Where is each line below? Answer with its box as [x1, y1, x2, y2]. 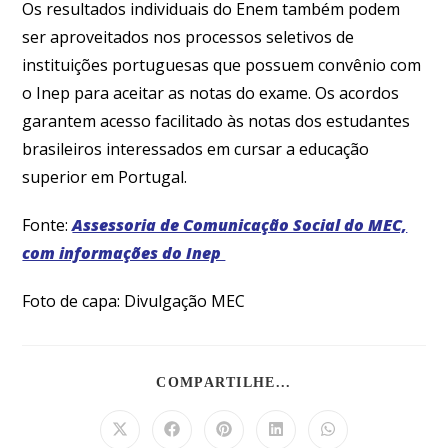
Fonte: [22, 214, 73, 236]
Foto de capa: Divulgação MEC [22, 290, 246, 312]
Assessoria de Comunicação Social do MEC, [72, 214, 408, 236]
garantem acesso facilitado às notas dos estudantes [22, 110, 411, 132]
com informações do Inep [22, 242, 226, 264]
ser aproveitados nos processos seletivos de [22, 26, 355, 48]
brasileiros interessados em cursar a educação [22, 138, 370, 160]
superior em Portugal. [22, 166, 192, 188]
